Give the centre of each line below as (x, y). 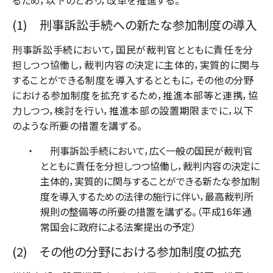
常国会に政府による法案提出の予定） (118, 226)
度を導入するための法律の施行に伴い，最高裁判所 (147, 196)
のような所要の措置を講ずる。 (77, 125)
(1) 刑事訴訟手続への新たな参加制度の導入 (135, 24)
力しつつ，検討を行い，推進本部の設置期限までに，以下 (133, 110)
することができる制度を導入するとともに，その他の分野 (133, 80)
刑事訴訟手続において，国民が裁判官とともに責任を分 (133, 49)
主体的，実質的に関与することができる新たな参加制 (150, 181)
